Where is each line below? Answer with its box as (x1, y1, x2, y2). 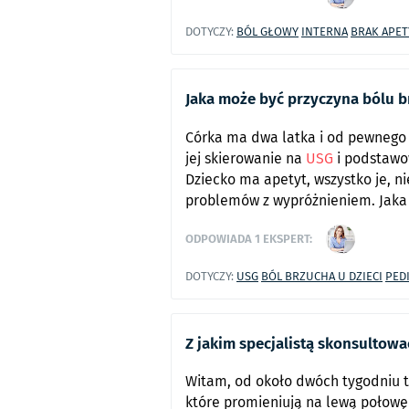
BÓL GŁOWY (236, 23, 299, 41)
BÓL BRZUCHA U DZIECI (261, 267, 383, 285)
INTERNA (301, 23, 348, 41)
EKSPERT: (260, 229, 312, 248)
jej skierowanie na (185, 147, 306, 169)
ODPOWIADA (185, 229, 255, 248)
